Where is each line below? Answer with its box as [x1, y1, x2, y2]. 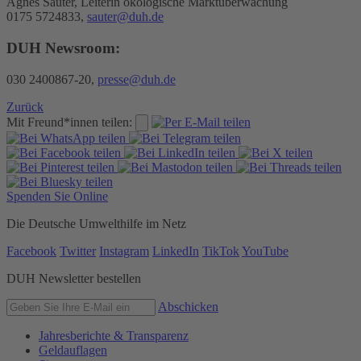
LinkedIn [152, 243, 199, 258]
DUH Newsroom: [6, 39, 120, 56]
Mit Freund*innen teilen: [6, 114, 132, 129]
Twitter [60, 243, 96, 258]
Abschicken [158, 299, 218, 313]
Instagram [99, 243, 149, 258]
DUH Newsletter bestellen [6, 271, 141, 285]
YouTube [242, 243, 288, 258]
